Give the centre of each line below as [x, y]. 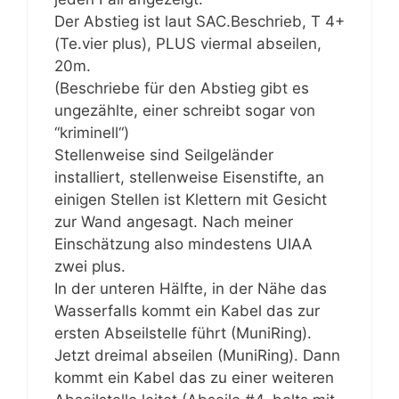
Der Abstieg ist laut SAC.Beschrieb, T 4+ [199, 21]
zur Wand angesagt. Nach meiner [174, 221]
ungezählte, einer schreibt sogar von [185, 110]
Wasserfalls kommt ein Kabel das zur [187, 310]
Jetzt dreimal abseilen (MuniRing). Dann [197, 355]
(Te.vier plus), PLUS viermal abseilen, [188, 43]
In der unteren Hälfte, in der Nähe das [191, 288]
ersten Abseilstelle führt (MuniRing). [183, 333]
